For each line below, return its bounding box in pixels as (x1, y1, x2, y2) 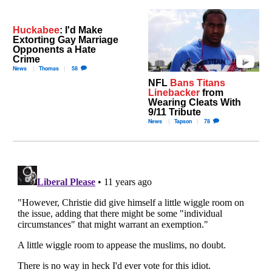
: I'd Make (59, 24, 103, 36)
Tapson (174, 117, 192, 125)
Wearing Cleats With (148, 96, 241, 107)
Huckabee (13, 24, 60, 36)
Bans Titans (170, 76, 225, 88)
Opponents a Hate (13, 44, 97, 55)
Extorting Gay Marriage (13, 34, 119, 46)
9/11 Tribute (148, 106, 201, 117)
